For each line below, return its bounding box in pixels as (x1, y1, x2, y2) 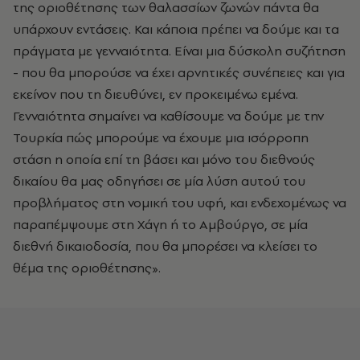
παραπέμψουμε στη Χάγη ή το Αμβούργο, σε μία (13, 215, 308, 233)
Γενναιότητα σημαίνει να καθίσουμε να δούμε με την (13, 107, 324, 125)
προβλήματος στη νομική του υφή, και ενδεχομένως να (13, 194, 346, 211)
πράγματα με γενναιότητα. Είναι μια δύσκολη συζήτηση (13, 42, 346, 59)
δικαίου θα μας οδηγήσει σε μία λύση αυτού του (13, 172, 305, 190)
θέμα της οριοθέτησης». (13, 259, 161, 276)
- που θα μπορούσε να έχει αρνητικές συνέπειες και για (13, 63, 345, 81)
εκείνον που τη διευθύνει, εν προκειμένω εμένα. (13, 85, 298, 103)
